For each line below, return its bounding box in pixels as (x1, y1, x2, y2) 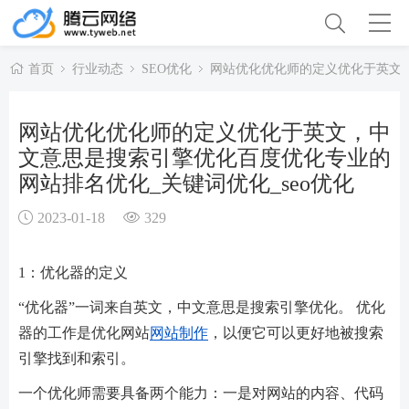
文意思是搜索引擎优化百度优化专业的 (18, 146, 391, 168)
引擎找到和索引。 (18, 351, 135, 365)
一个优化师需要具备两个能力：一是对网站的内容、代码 (18, 385, 383, 400)
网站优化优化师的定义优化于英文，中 (18, 121, 391, 142)
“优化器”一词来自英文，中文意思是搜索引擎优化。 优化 (18, 299, 385, 314)
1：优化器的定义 (18, 265, 128, 279)
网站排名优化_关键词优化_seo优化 (18, 172, 354, 194)
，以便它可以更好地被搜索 (208, 325, 383, 340)
